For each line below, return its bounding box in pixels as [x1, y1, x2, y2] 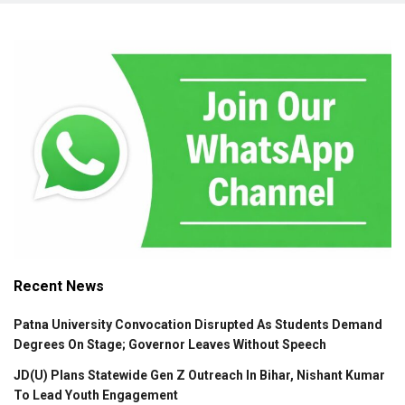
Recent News [14, 278, 104, 296]
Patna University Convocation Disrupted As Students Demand [14, 317, 382, 333]
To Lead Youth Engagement [14, 388, 178, 403]
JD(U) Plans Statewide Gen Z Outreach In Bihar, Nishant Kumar [14, 368, 385, 383]
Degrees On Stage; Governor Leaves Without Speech [14, 337, 326, 353]
